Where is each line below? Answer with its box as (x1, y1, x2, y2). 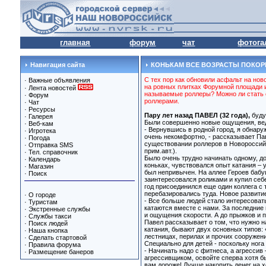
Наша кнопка (28, 227, 68, 234)
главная (60, 38, 91, 47)
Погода (28, 134, 50, 141)
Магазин (28, 163, 53, 170)
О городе (28, 191, 56, 198)
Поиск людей (28, 220, 68, 227)
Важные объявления (28, 77, 90, 84)
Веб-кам (28, 120, 53, 127)
